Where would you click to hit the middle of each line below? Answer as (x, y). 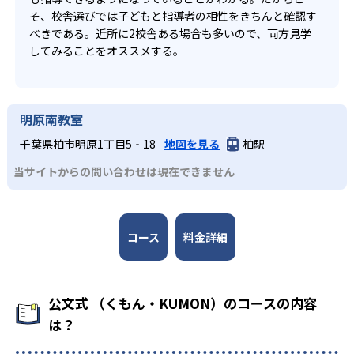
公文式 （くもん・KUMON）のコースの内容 (183, 303)
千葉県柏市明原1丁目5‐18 (89, 144)
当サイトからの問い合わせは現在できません (124, 172)
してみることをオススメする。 (107, 50)
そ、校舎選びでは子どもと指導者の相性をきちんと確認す (173, 15)
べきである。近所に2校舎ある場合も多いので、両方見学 (170, 33)
